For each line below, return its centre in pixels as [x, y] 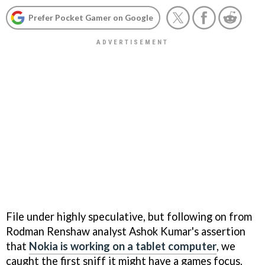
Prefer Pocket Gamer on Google [91, 17]
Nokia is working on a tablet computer [123, 246]
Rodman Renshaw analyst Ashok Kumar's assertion [126, 231]
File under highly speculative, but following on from [129, 216]
